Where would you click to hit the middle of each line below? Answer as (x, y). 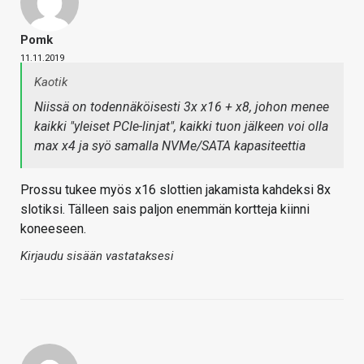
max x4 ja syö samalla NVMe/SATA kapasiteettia (170, 146)
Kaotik (51, 82)
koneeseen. (53, 229)
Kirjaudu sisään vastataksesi (97, 256)
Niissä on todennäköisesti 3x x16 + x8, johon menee (182, 107)
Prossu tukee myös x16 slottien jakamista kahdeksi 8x (175, 190)
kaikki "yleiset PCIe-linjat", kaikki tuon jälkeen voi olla (181, 127)
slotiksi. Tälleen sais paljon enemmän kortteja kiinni (165, 210)
